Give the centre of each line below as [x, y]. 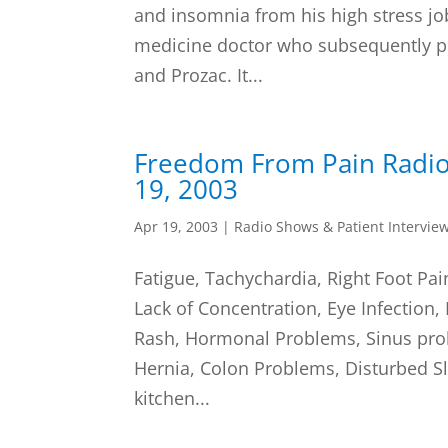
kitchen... [172, 398]
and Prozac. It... [199, 75]
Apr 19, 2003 [176, 226]
